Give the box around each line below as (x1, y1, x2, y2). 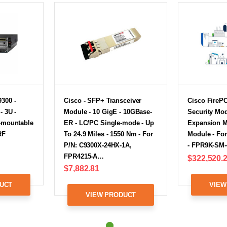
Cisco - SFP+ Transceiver (64, 96, 142, 104)
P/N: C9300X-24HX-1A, (64, 141, 132, 149)
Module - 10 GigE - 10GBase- (64, 107, 152, 116)
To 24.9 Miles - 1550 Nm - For (64, 130, 153, 138)
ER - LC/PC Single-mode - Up (64, 119, 154, 127)
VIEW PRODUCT (86, 191, 136, 199)
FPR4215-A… (64, 152, 104, 160)
